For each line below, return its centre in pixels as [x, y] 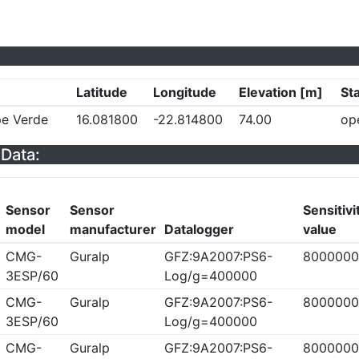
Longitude [184, 92]
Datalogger [199, 229]
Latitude [101, 92]
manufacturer [113, 229]
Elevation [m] [280, 92]
